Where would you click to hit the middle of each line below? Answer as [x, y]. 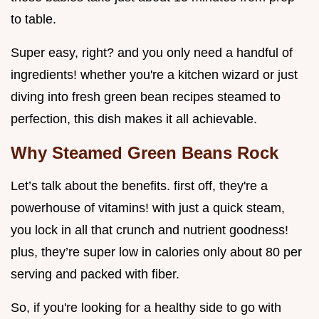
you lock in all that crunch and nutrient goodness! [150, 230]
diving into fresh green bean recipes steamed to [146, 97]
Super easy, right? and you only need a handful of [152, 53]
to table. [33, 20]
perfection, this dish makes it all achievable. [134, 119]
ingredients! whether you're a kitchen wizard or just [154, 75]
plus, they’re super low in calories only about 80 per [156, 252]
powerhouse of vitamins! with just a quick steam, [148, 208]
